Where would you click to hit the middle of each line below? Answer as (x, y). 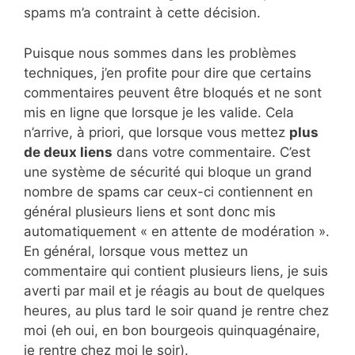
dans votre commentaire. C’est (212, 152)
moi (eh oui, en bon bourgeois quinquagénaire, (172, 330)
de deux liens (68, 152)
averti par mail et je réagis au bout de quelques (174, 290)
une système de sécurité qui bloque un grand (168, 172)
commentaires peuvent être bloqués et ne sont (173, 92)
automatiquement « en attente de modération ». (177, 231)
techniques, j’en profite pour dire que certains (168, 73)
